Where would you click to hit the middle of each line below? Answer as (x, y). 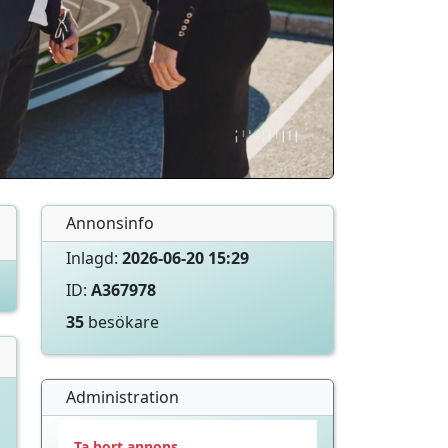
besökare (122, 321)
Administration (123, 396)
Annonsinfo (110, 222)
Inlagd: (94, 257)
